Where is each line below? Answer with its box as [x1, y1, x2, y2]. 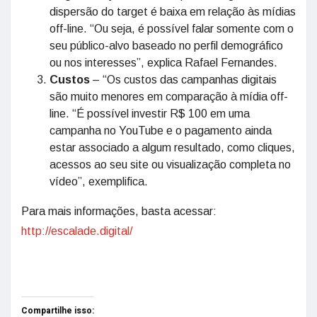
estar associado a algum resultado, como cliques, [50, 142, 295, 154]
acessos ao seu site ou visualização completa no [50, 158, 291, 171]
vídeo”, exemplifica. [50, 175, 151, 188]
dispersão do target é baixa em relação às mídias [50, 6, 296, 18]
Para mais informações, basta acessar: [21, 205, 217, 217]
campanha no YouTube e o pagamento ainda [50, 125, 272, 137]
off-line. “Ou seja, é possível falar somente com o [50, 23, 294, 35]
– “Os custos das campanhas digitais [93, 74, 277, 86]
